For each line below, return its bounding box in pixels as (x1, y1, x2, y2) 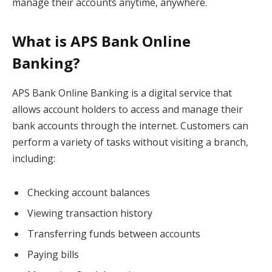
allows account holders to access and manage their (12, 103, 243, 117)
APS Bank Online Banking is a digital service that (12, 86, 232, 100)
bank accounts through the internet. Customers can (12, 119, 248, 133)
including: (12, 152, 55, 166)
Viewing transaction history (27, 206, 152, 220)
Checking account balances (27, 186, 150, 200)
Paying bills (27, 248, 79, 262)
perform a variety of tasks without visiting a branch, (12, 135, 248, 149)
